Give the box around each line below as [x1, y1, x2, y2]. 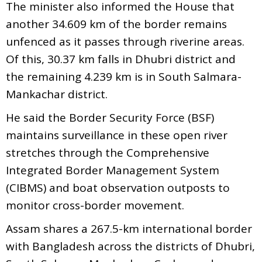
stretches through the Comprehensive [6, 144, 209, 160]
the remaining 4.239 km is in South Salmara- [6, 68, 242, 84]
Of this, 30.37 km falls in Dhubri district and [6, 51, 236, 67]
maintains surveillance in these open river [6, 127, 227, 143]
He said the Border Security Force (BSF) [6, 109, 214, 125]
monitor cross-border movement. [6, 197, 184, 213]
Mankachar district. [6, 86, 108, 102]
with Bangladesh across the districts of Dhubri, [6, 238, 255, 254]
